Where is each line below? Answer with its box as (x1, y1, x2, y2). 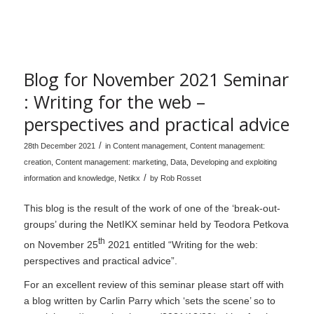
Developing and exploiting (190, 158, 277, 167)
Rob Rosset (160, 174, 201, 183)
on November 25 (23, 238, 98, 250)
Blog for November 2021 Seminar (23, 67, 289, 92)
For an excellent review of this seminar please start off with (23, 279, 284, 291)
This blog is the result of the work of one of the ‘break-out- (23, 202, 280, 214)
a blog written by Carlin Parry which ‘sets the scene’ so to (23, 295, 275, 307)
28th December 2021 (23, 142, 95, 151)
